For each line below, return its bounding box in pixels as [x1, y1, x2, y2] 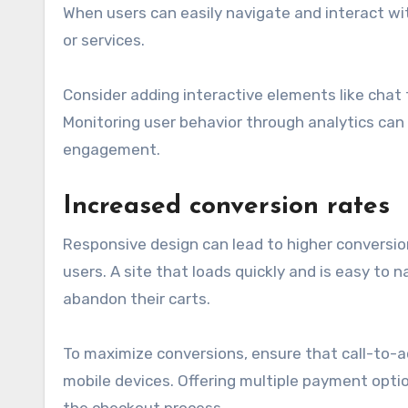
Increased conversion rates [63, 193, 390, 219]
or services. [63, 30, 145, 49]
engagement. [63, 139, 160, 158]
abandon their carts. [63, 289, 210, 308]
